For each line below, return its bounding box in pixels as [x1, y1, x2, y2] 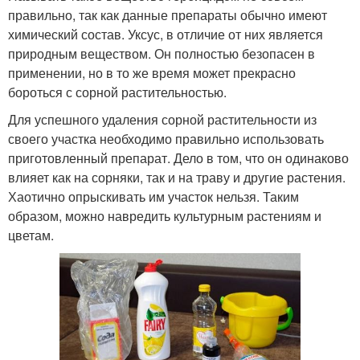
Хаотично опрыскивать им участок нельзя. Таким [8, 187, 299, 207]
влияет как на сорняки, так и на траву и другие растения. [8, 168, 346, 187]
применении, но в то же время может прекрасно [8, 63, 296, 83]
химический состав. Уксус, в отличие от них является [8, 25, 323, 44]
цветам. [8, 226, 54, 245]
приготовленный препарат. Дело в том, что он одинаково [8, 149, 349, 168]
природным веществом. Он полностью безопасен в [8, 44, 315, 63]
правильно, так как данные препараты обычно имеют [8, 6, 327, 25]
